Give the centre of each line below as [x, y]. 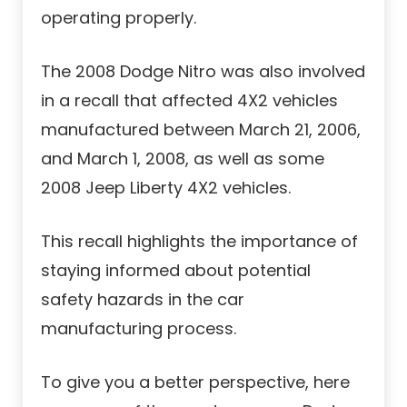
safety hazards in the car [143, 300]
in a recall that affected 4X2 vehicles [189, 101]
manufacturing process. [139, 329]
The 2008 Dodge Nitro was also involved [203, 72]
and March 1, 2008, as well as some [183, 159]
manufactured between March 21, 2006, [201, 130]
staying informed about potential [176, 271]
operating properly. [119, 18]
